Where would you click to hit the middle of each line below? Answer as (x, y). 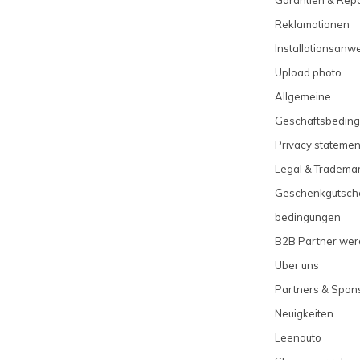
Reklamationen (312, 24)
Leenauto (298, 337)
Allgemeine (303, 96)
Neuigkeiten (304, 313)
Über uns (297, 265)
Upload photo (308, 72)
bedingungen (307, 217)
